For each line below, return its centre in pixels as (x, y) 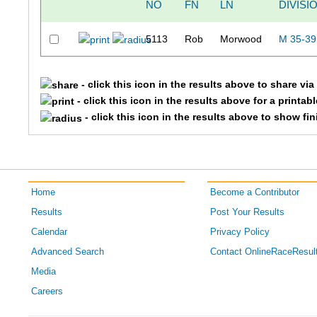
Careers (47, 291)
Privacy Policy (240, 232)
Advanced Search (68, 252)
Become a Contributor (254, 192)
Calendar (50, 232)
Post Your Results (247, 212)
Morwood (241, 39)
